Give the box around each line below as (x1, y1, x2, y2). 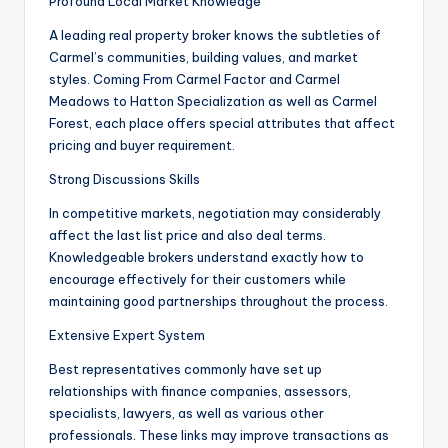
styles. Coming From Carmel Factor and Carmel (49, 71, 340, 88)
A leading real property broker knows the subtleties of (49, 27, 381, 44)
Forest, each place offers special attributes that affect (49, 115, 395, 132)
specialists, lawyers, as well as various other (49, 405, 324, 422)
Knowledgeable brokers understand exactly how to (49, 249, 364, 266)
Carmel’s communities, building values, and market (49, 49, 358, 66)
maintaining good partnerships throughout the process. (49, 293, 388, 310)
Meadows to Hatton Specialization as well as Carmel (49, 93, 377, 110)
